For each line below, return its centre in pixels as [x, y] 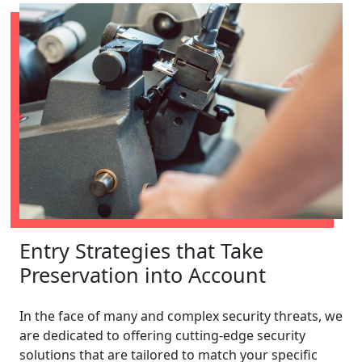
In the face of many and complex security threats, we [181, 316]
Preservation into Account [143, 274]
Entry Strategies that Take [141, 250]
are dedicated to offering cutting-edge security [162, 335]
